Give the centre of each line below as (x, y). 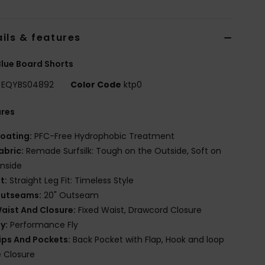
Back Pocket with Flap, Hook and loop (148, 239)
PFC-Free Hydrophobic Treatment (104, 136)
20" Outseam (70, 195)
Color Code (96, 84)
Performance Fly (43, 224)
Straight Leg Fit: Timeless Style (71, 180)
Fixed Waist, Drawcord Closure (139, 210)
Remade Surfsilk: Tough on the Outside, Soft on (123, 151)
